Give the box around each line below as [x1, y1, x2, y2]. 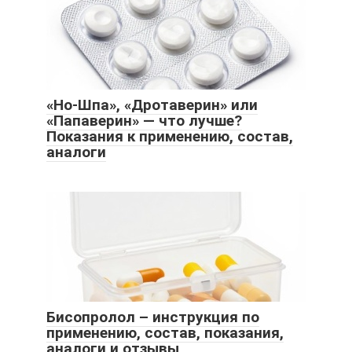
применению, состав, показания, [46, 324, 284, 343]
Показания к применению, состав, [46, 127, 293, 146]
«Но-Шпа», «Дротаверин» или [46, 96, 258, 115]
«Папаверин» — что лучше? [46, 112, 242, 130]
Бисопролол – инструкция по [46, 308, 259, 327]
